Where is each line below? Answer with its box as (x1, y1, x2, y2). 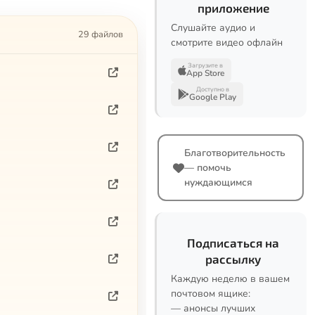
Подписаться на (187, 236, 279, 250)
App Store (186, 67, 224, 79)
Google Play (189, 91, 236, 103)
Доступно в (196, 85, 229, 94)
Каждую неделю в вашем (171, 272, 290, 285)
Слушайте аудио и (171, 21, 255, 34)
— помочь (184, 161, 231, 174)
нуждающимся (184, 176, 252, 189)
